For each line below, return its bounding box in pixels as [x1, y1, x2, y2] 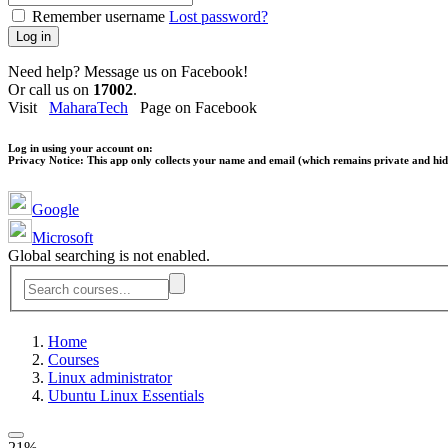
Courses [48, 351, 99, 369]
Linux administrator [48, 369, 172, 387]
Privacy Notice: [8, 154, 84, 167]
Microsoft [32, 229, 93, 247]
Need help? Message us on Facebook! [8, 63, 248, 81]
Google [32, 201, 79, 219]
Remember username [32, 8, 165, 26]
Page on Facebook [128, 99, 257, 117]
